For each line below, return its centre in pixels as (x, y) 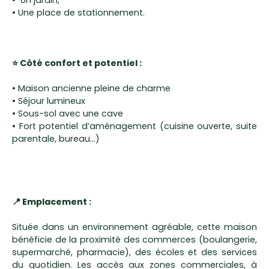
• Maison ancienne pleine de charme (91, 89)
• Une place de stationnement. (78, 13)
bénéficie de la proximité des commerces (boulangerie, (134, 240)
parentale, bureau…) (56, 139)
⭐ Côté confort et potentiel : (77, 63)
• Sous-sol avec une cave (68, 114)
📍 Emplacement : (52, 202)
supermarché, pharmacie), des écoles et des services (134, 252)
